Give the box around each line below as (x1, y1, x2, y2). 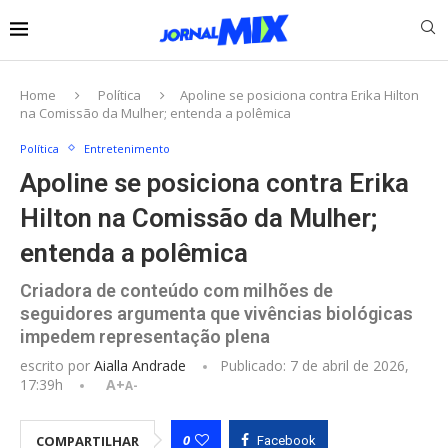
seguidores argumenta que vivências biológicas (20, 302, 413, 324)
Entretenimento (84, 140, 170, 156)
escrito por (20, 355, 94, 375)
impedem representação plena (20, 325, 270, 347)
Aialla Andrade (94, 355, 186, 375)
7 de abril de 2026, (286, 355, 409, 375)
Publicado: (220, 355, 286, 375)
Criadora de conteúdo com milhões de (20, 279, 333, 301)
